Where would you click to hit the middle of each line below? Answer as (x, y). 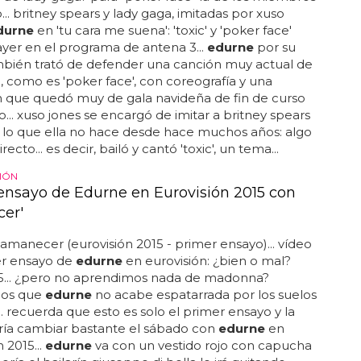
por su (274, 47)
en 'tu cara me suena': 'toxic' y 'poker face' (162, 30)
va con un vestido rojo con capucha (201, 345)
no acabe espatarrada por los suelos (204, 295)
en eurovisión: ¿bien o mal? (206, 261)
